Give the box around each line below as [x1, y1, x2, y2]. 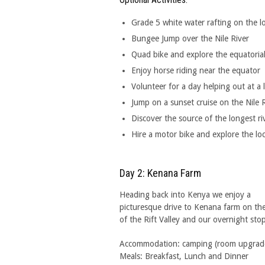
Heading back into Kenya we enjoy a [119, 190, 251, 199]
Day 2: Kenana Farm [119, 167, 201, 179]
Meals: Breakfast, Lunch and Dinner [119, 251, 248, 261]
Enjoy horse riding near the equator [131, 66, 260, 75]
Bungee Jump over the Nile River [131, 34, 249, 43]
